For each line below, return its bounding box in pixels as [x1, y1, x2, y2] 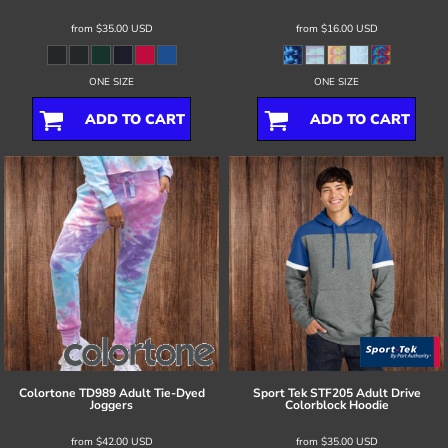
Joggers [90, 396, 133, 413]
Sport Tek [252, 384, 307, 401]
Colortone [18, 384, 76, 401]
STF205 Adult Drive [309, 384, 421, 401]
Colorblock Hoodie [284, 396, 389, 413]
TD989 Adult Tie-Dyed [78, 384, 205, 401]
